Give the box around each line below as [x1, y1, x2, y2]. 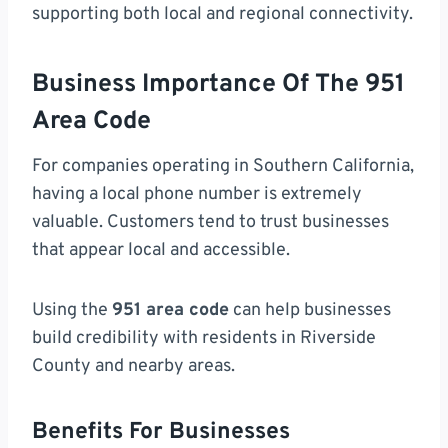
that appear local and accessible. [32, 239, 290, 263]
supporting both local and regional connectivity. [32, 3, 413, 27]
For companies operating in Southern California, [32, 155, 414, 179]
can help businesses [229, 299, 391, 323]
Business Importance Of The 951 [32, 68, 405, 101]
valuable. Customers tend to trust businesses [32, 211, 389, 235]
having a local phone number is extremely [32, 183, 362, 207]
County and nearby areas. [32, 355, 235, 379]
